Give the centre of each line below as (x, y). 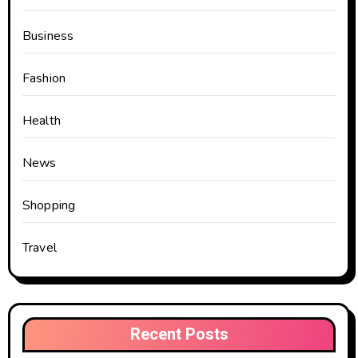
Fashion (44, 78)
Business (48, 36)
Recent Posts (179, 334)
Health (41, 120)
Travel (39, 247)
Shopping (49, 205)
